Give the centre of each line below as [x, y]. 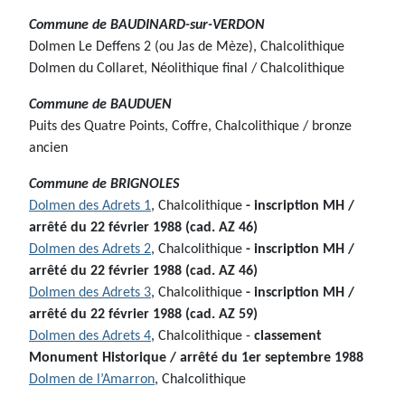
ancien [48, 149]
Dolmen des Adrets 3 [90, 293]
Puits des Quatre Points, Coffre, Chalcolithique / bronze [190, 127]
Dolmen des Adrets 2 [90, 250]
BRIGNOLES [145, 185]
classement [288, 337]
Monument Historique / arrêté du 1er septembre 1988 [196, 358]
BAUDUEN [141, 105]
